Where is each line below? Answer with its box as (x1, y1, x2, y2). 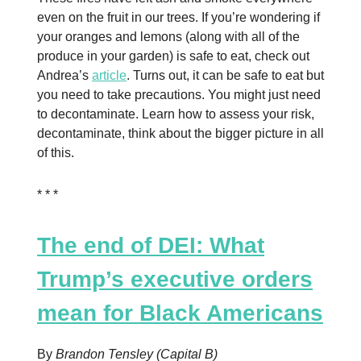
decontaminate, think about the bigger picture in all (37, 126, 324, 140)
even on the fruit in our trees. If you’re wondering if (37, 10, 320, 24)
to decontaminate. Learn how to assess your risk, (37, 106, 314, 121)
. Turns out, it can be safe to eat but (127, 68, 324, 82)
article (92, 68, 127, 82)
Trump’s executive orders (37, 266, 313, 292)
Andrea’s (37, 68, 92, 82)
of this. (37, 145, 74, 160)
